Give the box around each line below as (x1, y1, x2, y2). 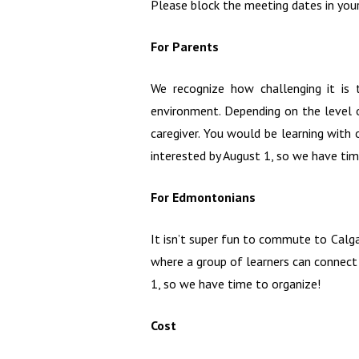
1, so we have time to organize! (151, 275, 321, 292)
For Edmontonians (151, 188, 256, 205)
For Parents (151, 38, 219, 54)
